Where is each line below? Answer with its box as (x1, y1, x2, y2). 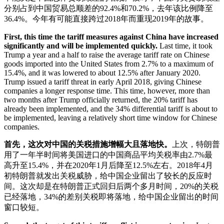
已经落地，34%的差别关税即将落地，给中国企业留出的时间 (4, 192, 218, 201)
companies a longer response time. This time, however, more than (4, 86, 210, 95)
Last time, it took (157, 41, 212, 50)
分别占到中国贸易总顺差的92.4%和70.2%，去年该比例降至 (4, 4, 213, 13)
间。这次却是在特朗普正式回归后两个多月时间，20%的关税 (4, 182, 218, 191)
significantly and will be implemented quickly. (4, 41, 157, 50)
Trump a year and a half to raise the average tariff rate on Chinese (4, 50, 209, 59)
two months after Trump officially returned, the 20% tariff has (4, 95, 197, 104)
